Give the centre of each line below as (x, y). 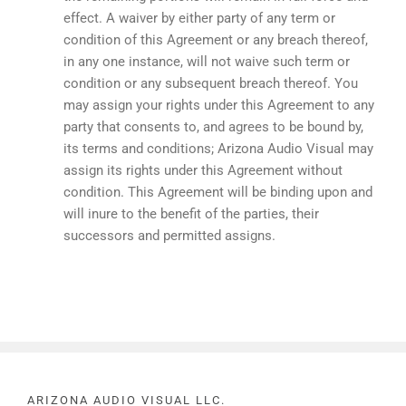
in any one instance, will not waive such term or (207, 61)
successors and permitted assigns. (169, 235)
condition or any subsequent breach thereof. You (211, 83)
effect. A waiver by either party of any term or (199, 18)
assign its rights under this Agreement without (203, 170)
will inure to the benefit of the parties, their (191, 213)
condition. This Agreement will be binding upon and (218, 192)
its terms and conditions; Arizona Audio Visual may (218, 148)
